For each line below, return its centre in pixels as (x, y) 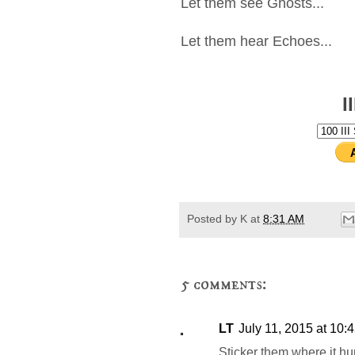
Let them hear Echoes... (260, 41)
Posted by (214, 218)
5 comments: (224, 284)
